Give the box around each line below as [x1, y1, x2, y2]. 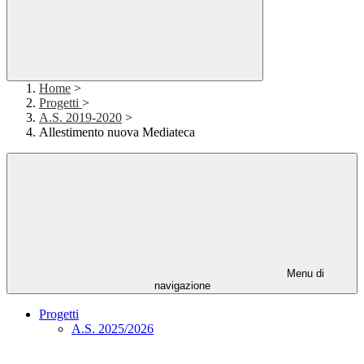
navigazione [154, 279, 210, 292]
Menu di [284, 267, 324, 280]
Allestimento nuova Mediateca [39, 125, 195, 140]
